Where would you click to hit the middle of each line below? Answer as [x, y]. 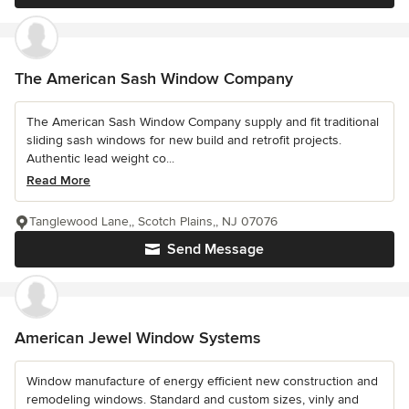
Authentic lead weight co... [100, 158]
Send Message [215, 249]
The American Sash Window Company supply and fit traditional [203, 122]
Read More [58, 180]
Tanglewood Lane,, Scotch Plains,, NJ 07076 [153, 221]
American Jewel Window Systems [137, 338]
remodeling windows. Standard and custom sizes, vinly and [193, 399]
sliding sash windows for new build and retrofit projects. [184, 140]
